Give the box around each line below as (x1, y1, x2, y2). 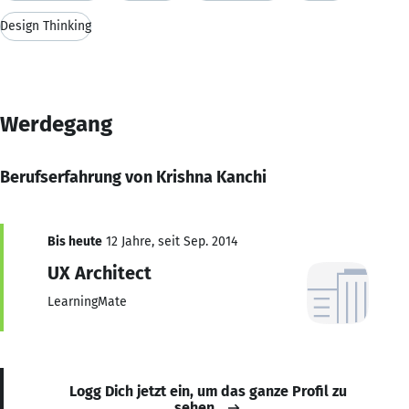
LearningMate (47, 293, 127, 309)
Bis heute (47, 233, 102, 249)
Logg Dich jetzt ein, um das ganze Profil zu (69, 382, 347, 400)
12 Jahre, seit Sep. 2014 (102, 233, 237, 249)
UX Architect (47, 261, 152, 284)
